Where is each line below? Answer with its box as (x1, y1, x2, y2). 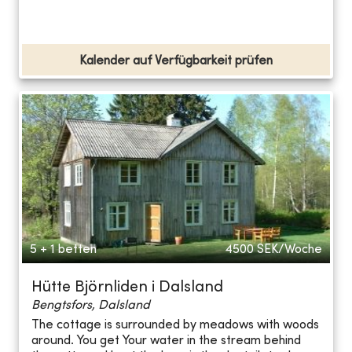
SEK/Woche (257, 243, 322, 256)
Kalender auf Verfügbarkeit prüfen (79, 54, 273, 68)
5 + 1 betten (30, 243, 97, 256)
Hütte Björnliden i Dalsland (31, 280, 223, 295)
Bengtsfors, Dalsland (31, 299, 150, 312)
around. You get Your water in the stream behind (31, 335, 301, 348)
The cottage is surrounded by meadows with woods (31, 319, 319, 332)
